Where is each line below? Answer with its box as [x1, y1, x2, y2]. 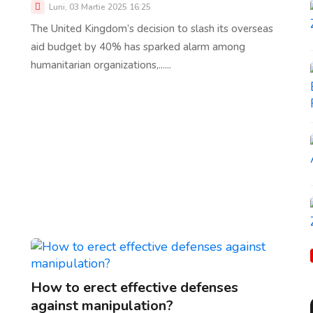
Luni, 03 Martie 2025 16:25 [47, 1, 151, 13]
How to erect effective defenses [31, 278, 238, 298]
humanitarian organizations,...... [31, 58, 171, 73]
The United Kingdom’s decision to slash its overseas [31, 22, 273, 36]
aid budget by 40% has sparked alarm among [31, 40, 245, 54]
